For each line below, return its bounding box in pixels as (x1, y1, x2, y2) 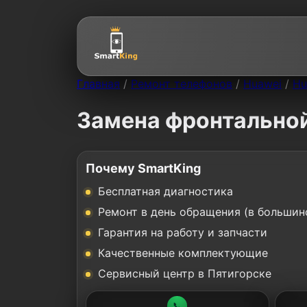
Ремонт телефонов (131, 77, 232, 90)
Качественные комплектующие (98, 245, 268, 260)
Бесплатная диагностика (98, 184, 233, 198)
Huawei (243, 77, 282, 90)
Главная (77, 77, 120, 90)
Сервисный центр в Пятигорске (98, 266, 271, 280)
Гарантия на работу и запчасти (98, 225, 267, 239)
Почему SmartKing (86, 160, 201, 175)
